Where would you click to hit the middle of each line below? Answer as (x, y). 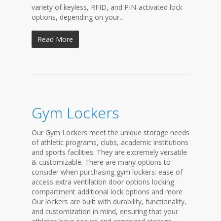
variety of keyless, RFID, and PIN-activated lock (107, 7)
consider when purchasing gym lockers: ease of (107, 172)
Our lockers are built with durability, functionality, (109, 202)
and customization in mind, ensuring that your (105, 211)
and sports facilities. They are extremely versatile (109, 152)
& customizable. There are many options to (101, 162)
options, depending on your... (78, 17)
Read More (55, 39)
